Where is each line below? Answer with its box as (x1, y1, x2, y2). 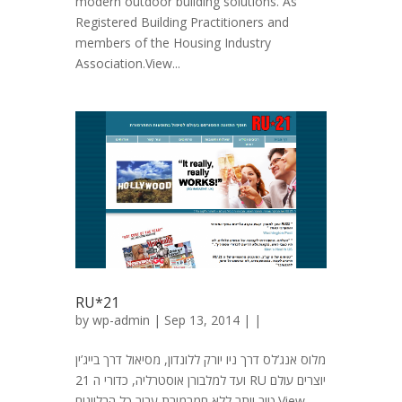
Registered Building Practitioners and (75, 13, 289, 31)
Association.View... (75, 55, 180, 72)
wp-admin (92, 311, 150, 328)
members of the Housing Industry (75, 34, 271, 51)
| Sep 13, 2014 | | (150, 311, 261, 328)
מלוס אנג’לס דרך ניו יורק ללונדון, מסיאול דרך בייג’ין (75, 351, 326, 368)
